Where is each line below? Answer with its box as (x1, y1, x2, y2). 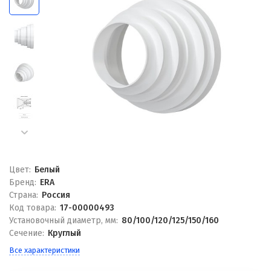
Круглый (47, 228, 81, 238)
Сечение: (9, 228, 44, 238)
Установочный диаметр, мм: (9, 215, 118, 226)
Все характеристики (9, 246, 80, 255)
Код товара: (9, 203, 56, 213)
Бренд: (9, 177, 36, 188)
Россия (41, 190, 70, 200)
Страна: (9, 190, 38, 200)
